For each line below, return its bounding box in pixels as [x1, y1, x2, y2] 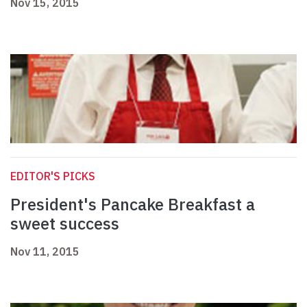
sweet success [10, 212, 119, 235]
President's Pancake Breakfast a [10, 193, 255, 216]
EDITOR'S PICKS [10, 169, 95, 184]
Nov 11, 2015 [10, 245, 79, 259]
